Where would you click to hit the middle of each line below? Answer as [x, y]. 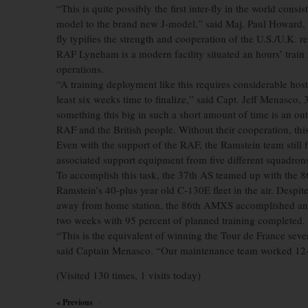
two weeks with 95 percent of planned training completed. [181, 220]
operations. [80, 69]
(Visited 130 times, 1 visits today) [129, 275]
